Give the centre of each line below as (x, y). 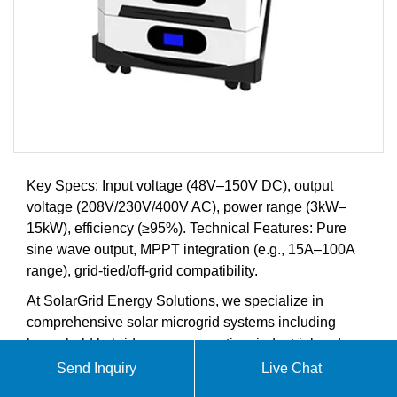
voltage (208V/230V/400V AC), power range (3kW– (187, 206)
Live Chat (292, 368)
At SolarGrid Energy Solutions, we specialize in (175, 300)
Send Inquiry (97, 368)
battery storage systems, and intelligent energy (172, 385)
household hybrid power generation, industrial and (184, 343)
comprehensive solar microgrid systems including (181, 322)
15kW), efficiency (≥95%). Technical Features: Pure (187, 228)
